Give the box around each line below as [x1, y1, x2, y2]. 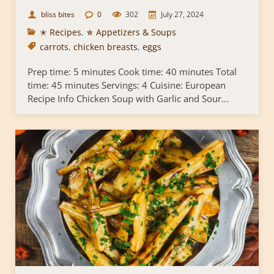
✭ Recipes [40, 26, 81, 39]
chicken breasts [73, 41, 138, 53]
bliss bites [41, 9, 75, 20]
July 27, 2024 [161, 9, 204, 20]
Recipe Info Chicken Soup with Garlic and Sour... [28, 92, 229, 105]
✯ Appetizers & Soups [86, 26, 176, 39]
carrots [40, 41, 68, 53]
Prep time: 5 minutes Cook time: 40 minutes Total [28, 65, 237, 78]
